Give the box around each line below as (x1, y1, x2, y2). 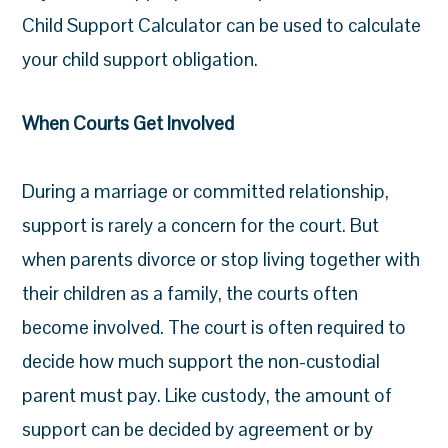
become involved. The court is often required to (22, 315, 407, 340)
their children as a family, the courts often (22, 281, 359, 306)
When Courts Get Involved (22, 111, 235, 136)
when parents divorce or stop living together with (22, 247, 421, 272)
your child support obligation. (22, 47, 259, 72)
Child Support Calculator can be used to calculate (22, 13, 422, 38)
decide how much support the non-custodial (22, 349, 381, 374)
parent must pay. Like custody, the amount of (22, 383, 393, 408)
